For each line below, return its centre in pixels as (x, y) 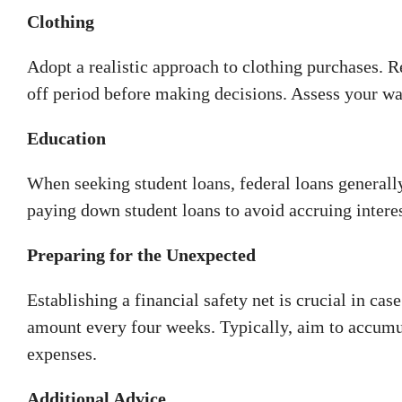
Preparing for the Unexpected (141, 254)
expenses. (62, 353)
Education (66, 138)
